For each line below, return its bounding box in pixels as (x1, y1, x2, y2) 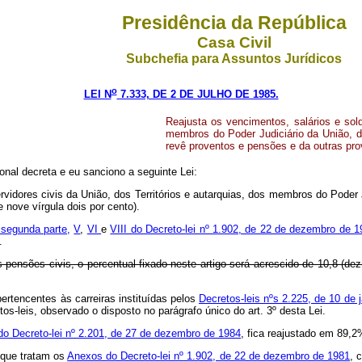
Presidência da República (121, 12, 347, 33)
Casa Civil (196, 34, 271, 51)
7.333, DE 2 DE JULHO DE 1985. (116, 88, 279, 101)
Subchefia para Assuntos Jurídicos (126, 52, 342, 65)
